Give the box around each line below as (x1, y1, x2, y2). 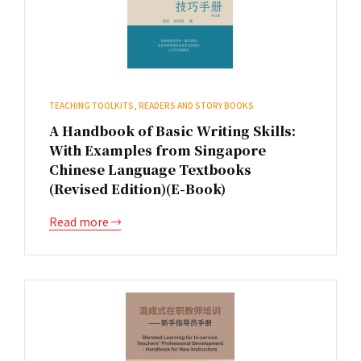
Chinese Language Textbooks (49, 160, 251, 179)
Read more (49, 214, 111, 230)
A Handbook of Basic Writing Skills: (49, 122, 296, 140)
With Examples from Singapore (49, 141, 266, 160)
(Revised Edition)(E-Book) (49, 180, 226, 198)
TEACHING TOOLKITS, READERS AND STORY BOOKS (49, 99, 254, 111)
